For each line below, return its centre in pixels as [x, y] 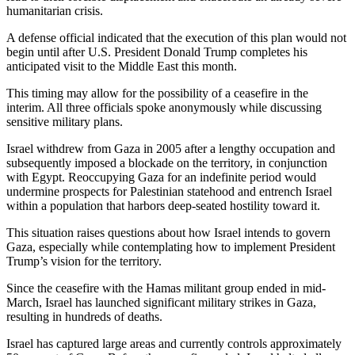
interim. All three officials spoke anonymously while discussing [164, 107]
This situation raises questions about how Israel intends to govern [168, 232]
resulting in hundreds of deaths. [84, 316]
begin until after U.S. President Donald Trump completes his [157, 52]
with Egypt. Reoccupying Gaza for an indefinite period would [161, 177]
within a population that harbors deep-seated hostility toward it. [163, 205]
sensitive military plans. [65, 121]
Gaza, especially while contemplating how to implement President [171, 246]
